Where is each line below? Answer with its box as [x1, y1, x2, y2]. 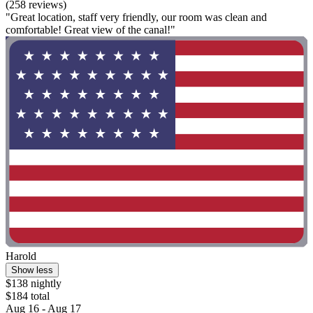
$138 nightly [6, 277, 61, 290]
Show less [11, 265, 53, 276]
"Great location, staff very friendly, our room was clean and [6, 11, 267, 23]
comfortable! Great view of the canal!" [6, 24, 175, 36]
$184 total [6, 290, 50, 303]
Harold [6, 250, 36, 263]
